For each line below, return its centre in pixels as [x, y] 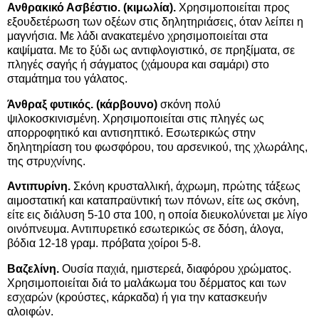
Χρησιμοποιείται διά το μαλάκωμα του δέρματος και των [147, 283]
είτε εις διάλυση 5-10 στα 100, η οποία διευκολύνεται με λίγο [157, 215]
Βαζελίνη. [33, 269]
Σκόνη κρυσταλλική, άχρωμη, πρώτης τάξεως [185, 187]
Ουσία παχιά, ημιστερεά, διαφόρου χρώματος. [175, 269]
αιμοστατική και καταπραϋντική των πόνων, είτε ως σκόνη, [153, 201]
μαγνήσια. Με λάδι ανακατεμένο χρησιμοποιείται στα [137, 36]
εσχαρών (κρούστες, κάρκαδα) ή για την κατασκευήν [137, 298]
